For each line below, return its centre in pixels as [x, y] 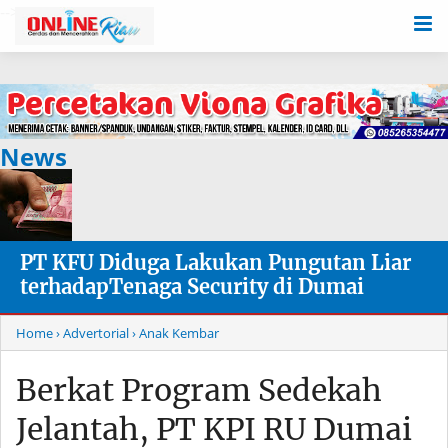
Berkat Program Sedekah [199, 390]
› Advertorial [92, 333]
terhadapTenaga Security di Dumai [192, 287]
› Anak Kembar [175, 333]
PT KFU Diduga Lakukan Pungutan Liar [215, 263]
